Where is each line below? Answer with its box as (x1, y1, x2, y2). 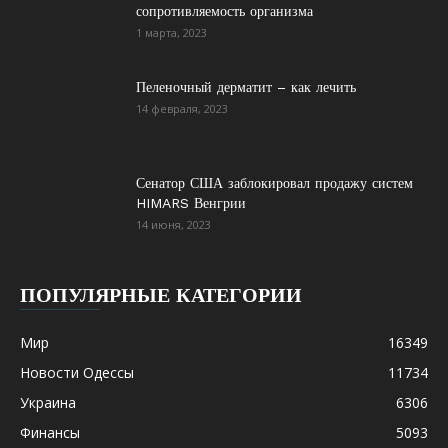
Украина (20, 393, 76, 412)
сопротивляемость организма (136, 3, 313, 19)
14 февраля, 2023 (136, 101, 228, 116)
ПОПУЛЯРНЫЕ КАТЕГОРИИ (20, 283, 302, 307)
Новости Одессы (20, 363, 134, 382)
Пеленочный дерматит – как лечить (136, 79, 356, 95)
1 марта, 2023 (136, 25, 207, 40)
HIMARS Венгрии (136, 195, 246, 211)
